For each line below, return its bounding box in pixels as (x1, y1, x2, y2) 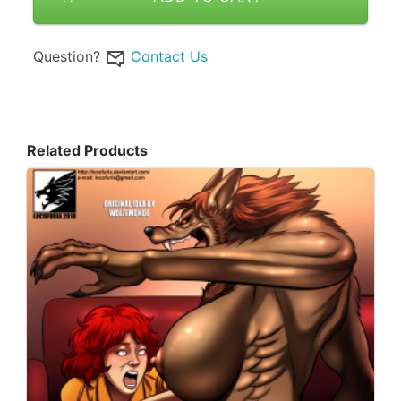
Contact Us (131, 47, 208, 66)
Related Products (27, 141, 148, 159)
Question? (33, 47, 100, 66)
